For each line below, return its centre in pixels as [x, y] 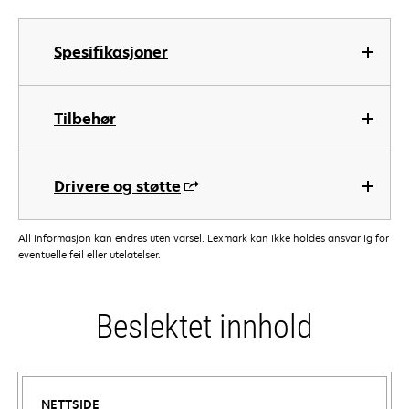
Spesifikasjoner [111, 52]
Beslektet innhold [204, 327]
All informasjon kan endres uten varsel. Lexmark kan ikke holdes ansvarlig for [204, 238]
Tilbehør [85, 119]
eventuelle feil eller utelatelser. [89, 255]
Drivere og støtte [117, 186]
